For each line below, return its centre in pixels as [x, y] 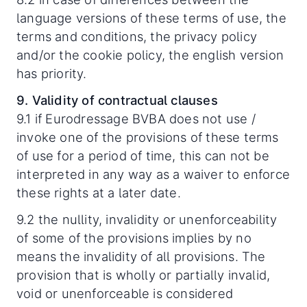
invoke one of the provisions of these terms [148, 137]
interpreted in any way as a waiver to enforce [153, 174]
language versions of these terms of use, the [151, 18]
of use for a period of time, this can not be [143, 156]
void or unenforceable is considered [125, 293]
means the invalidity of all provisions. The [141, 256]
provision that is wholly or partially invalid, [144, 275]
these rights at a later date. [99, 193]
